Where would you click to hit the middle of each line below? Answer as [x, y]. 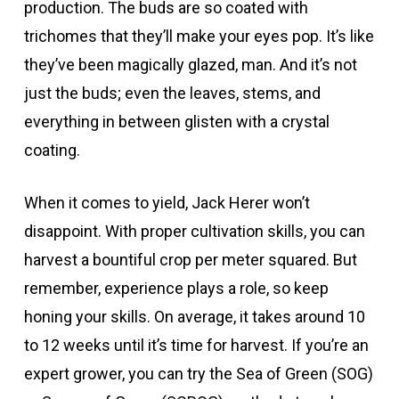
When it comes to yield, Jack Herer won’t [167, 202]
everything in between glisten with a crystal [176, 121]
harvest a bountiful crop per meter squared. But [190, 259]
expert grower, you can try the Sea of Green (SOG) [198, 373]
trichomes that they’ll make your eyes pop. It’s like [199, 36]
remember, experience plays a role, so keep [176, 288]
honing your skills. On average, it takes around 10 [194, 316]
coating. [52, 150]
